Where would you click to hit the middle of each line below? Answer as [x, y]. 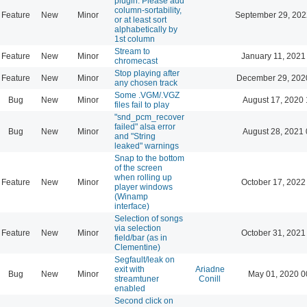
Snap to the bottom [149, 158]
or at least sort [140, 20]
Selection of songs [149, 218]
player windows [144, 187]
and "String [135, 136]
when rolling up [143, 177]
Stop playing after [147, 73]
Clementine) [137, 247]
